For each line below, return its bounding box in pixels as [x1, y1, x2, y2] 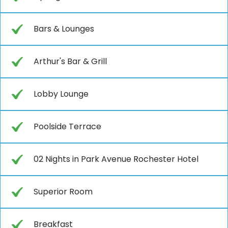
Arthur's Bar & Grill [34, 55, 107, 67]
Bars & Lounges [34, 22, 94, 35]
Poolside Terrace [34, 120, 101, 132]
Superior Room [34, 185, 93, 197]
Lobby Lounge [34, 88, 89, 100]
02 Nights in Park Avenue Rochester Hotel [34, 153, 198, 165]
